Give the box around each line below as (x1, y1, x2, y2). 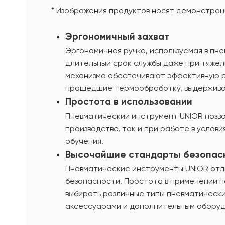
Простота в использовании (65, 95, 192, 107)
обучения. (65, 136, 103, 146)
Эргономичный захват (65, 30, 169, 42)
